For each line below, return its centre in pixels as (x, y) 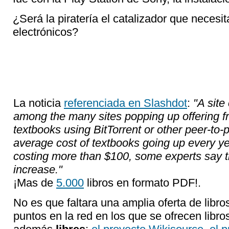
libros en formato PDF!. (142, 183)
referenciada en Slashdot (125, 103)
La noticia (39, 103)
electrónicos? (45, 32)
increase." (38, 169)
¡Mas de (35, 183)
